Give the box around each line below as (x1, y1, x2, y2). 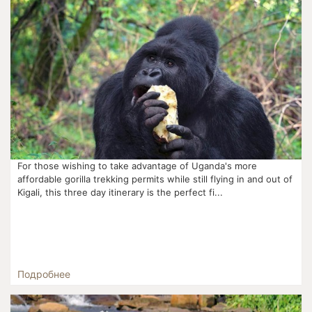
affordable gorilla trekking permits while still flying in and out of (17, 173, 293, 185)
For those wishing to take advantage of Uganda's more (17, 159, 258, 171)
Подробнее (17, 267, 71, 280)
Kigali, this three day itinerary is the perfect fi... (17, 186, 224, 198)
